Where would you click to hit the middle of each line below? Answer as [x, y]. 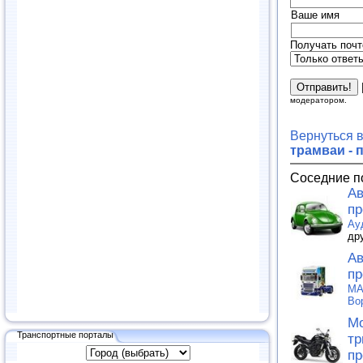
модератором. [318, 100]
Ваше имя [315, 15]
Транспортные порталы [65, 334]
